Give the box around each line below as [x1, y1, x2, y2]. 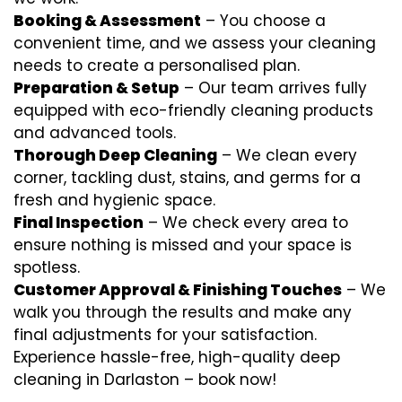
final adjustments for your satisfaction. [13, 324, 317, 345]
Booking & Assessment [13, 10, 201, 31]
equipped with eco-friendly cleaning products [13, 100, 373, 121]
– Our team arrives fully [179, 77, 367, 99]
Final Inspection [13, 212, 144, 233]
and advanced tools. [13, 122, 176, 144]
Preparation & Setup [13, 77, 179, 99]
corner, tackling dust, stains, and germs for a [13, 167, 361, 188]
